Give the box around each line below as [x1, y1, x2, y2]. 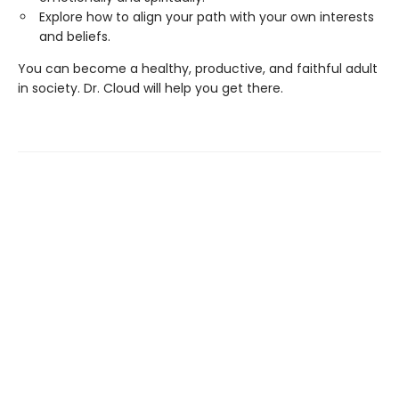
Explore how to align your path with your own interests [39, 7, 374, 26]
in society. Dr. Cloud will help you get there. [18, 78, 283, 97]
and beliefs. [39, 27, 110, 45]
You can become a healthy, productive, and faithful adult [18, 59, 378, 77]
